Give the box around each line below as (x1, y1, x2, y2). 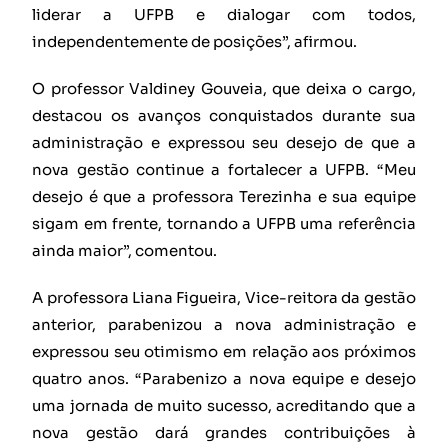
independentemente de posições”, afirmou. (32, 31, 358, 51)
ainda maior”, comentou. (32, 240, 218, 260)
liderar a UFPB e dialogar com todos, (32, 4, 416, 24)
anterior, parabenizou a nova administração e (32, 314, 416, 334)
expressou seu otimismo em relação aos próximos (32, 341, 416, 361)
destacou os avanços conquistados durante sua (32, 105, 416, 125)
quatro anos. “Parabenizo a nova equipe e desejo (32, 368, 416, 388)
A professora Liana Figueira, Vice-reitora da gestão (32, 287, 416, 307)
